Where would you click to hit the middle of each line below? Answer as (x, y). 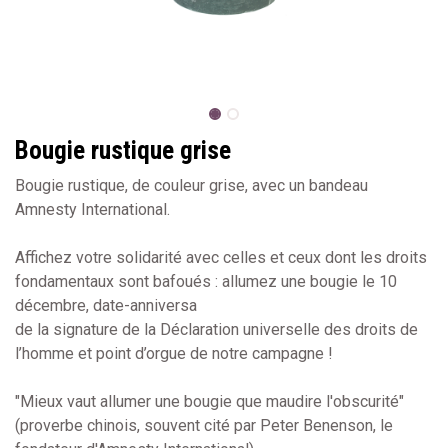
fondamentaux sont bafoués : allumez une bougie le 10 (206, 281)
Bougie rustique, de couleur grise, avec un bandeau (191, 185)
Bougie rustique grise (123, 150)
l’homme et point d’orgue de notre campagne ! (174, 353)
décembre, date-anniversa (106, 305)
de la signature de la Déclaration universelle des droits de (216, 329)
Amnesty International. (92, 209)
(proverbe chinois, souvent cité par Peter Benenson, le (204, 425)
